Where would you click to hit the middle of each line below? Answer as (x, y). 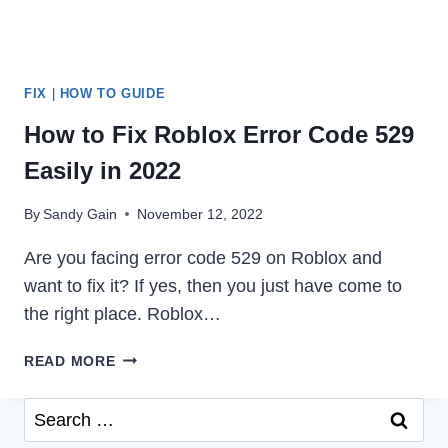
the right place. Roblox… (122, 313)
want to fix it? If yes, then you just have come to (213, 285)
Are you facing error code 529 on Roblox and (203, 257)
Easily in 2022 (102, 170)
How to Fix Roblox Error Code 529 (219, 134)
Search (51, 410)
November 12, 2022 (200, 213)
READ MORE (70, 360)
